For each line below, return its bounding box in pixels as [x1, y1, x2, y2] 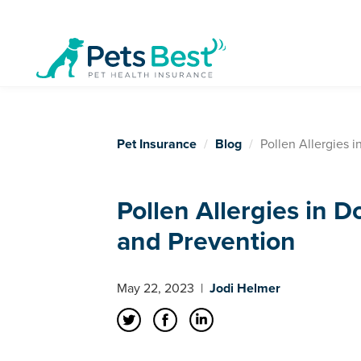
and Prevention [117, 226, 296, 257]
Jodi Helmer [210, 280, 280, 297]
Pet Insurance [117, 136, 197, 152]
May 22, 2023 [117, 280, 197, 297]
